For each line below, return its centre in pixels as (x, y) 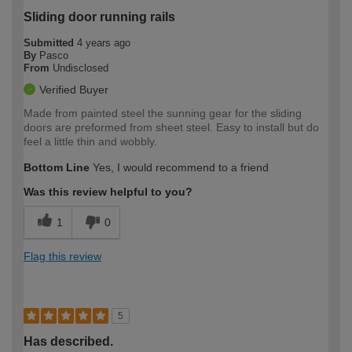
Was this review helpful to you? (108, 192)
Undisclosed (81, 68)
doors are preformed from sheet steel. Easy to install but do (171, 128)
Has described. (68, 342)
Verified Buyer (74, 90)
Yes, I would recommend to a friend (179, 168)
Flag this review (62, 257)
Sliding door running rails (99, 17)
